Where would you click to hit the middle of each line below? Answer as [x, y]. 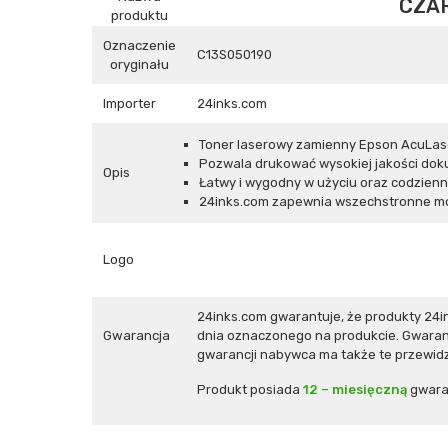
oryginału [139, 64]
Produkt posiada [248, 389]
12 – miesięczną [356, 389]
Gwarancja [139, 335]
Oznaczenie [139, 45]
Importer [129, 103]
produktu [139, 15]
